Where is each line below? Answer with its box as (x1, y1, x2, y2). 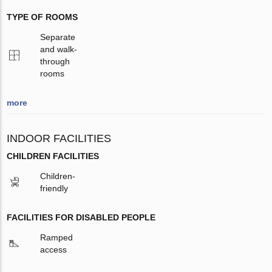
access (40, 245, 67, 255)
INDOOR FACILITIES (7, 132, 112, 145)
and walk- (40, 44, 78, 55)
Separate (40, 32, 76, 42)
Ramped (40, 233, 73, 243)
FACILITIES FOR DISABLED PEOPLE (7, 212, 156, 223)
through (40, 56, 70, 67)
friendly (40, 183, 69, 194)
